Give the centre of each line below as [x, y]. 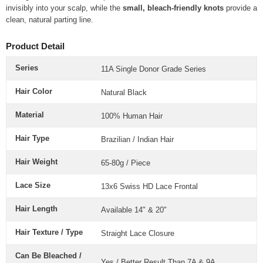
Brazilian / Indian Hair [137, 140]
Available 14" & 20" [134, 210]
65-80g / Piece [126, 163]
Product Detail [35, 46]
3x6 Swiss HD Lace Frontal [151, 187]
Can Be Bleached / [48, 256]
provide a [240, 8]
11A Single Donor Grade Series [154, 69]
